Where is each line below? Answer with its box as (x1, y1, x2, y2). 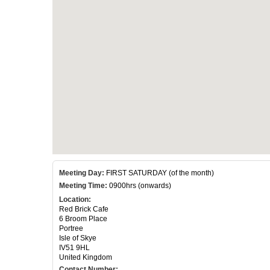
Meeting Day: (59, 168, 104, 177)
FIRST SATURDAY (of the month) (104, 168, 214, 177)
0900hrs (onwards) (107, 181, 171, 190)
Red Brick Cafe (59, 204, 108, 213)
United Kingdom (59, 253, 112, 262)
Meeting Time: (59, 181, 107, 190)
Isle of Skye (59, 233, 96, 242)
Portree (59, 224, 83, 233)
